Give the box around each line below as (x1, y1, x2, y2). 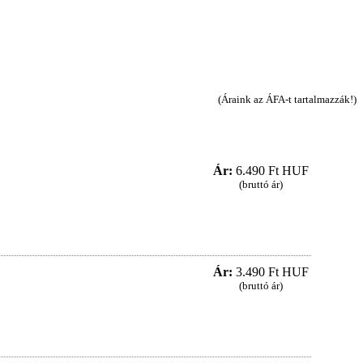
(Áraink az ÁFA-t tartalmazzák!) (218, 93, 357, 106)
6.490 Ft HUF (232, 164, 309, 178)
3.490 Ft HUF (232, 265, 309, 280)
